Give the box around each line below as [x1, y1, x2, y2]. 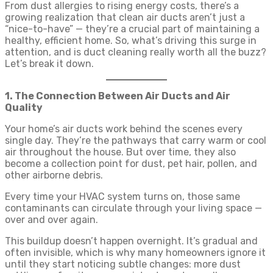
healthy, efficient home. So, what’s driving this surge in [5, 35, 257, 46]
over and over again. [5, 214, 98, 225]
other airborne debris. [5, 169, 103, 181]
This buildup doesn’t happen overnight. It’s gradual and [5, 235, 258, 247]
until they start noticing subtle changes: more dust [5, 258, 241, 270]
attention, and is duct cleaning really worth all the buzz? [5, 46, 266, 58]
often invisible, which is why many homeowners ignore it [5, 247, 266, 258]
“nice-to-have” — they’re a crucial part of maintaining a [5, 23, 260, 35]
